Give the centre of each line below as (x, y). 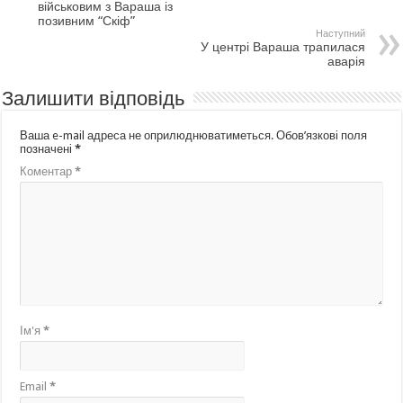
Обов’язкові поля (322, 135)
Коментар (48, 171)
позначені (48, 148)
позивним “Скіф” (87, 20)
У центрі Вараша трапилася (282, 46)
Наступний (340, 33)
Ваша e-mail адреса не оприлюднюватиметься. (147, 135)
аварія (346, 61)
